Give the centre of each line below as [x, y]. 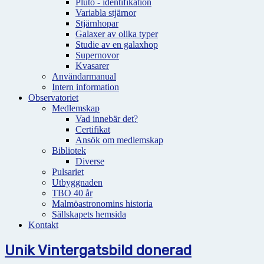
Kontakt [43, 225]
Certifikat [93, 129]
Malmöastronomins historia [102, 204]
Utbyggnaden [77, 182]
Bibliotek [69, 151]
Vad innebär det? [107, 119]
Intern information [85, 87]
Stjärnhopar [97, 23]
